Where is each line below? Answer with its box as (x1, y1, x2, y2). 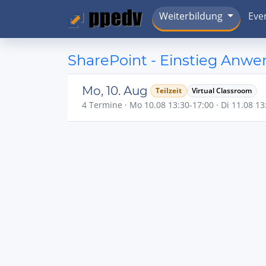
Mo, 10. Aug (82, 84, 148, 98)
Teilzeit (155, 85, 182, 96)
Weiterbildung (159, 9, 223, 23)
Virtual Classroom (192, 85, 252, 96)
